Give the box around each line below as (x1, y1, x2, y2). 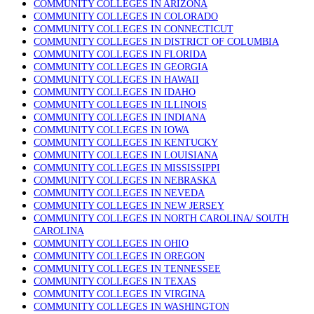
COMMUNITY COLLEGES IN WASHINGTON (34, 301, 229, 312)
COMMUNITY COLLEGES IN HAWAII (34, 74, 199, 85)
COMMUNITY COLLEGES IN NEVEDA (34, 188, 205, 198)
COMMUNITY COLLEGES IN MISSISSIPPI (34, 163, 220, 173)
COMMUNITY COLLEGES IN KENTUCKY (34, 137, 218, 148)
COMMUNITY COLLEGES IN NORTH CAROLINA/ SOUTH (34, 213, 289, 224)
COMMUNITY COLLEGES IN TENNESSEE (34, 264, 221, 274)
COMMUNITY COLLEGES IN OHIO (34, 238, 189, 249)
